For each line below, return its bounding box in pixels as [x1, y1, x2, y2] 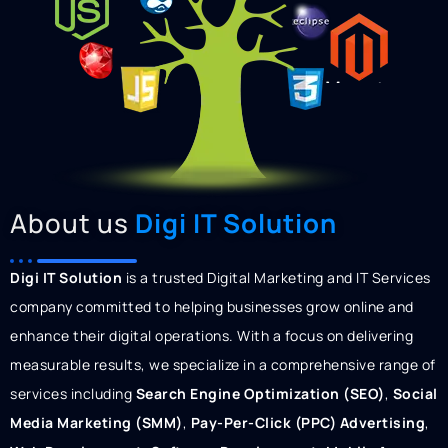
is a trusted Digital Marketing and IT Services [122, 268, 431, 287]
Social [392, 384, 438, 403]
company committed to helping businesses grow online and [10, 297, 414, 316]
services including [10, 384, 136, 403]
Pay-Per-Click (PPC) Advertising [190, 413, 425, 432]
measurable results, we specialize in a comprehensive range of [10, 355, 436, 374]
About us [10, 205, 135, 241]
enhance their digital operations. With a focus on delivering [10, 326, 413, 345]
